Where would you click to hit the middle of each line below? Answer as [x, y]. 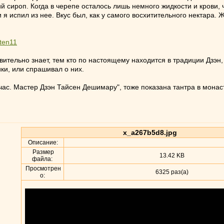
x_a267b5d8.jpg [150, 132]
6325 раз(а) [171, 172]
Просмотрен [42, 168]
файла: [42, 159]
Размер [42, 152]
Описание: [42, 142]
